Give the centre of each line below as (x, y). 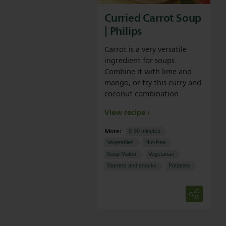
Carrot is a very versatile (146, 50)
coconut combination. (143, 94)
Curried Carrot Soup (153, 18)
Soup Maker (122, 154)
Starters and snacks (132, 166)
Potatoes (179, 166)
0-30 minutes (145, 131)
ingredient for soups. (140, 61)
